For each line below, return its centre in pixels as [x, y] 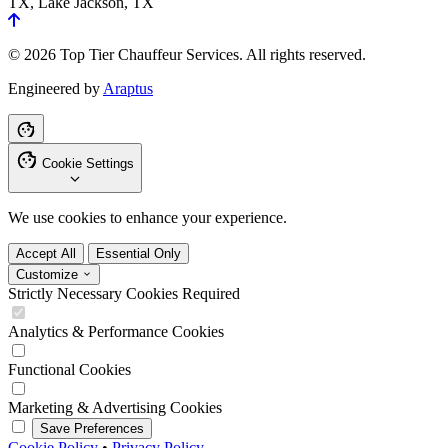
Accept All [46, 254]
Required [211, 294]
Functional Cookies [69, 370]
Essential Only [138, 254]
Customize [47, 275]
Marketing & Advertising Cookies [115, 408]
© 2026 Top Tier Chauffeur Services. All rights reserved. [187, 55]
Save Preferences [92, 429]
